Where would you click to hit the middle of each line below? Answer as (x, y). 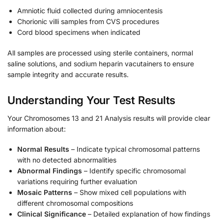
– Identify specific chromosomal (134, 171)
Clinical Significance (52, 214)
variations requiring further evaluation (77, 182)
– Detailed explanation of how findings (148, 214)
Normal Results (43, 149)
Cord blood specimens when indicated (79, 32)
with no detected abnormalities (67, 160)
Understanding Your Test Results (92, 100)
